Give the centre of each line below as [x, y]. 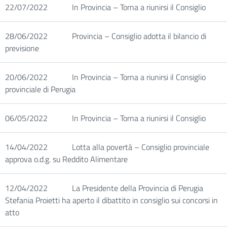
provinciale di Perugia [40, 89]
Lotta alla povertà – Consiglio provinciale [141, 147]
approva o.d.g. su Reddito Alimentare [66, 159]
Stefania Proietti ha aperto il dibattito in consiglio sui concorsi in [111, 200]
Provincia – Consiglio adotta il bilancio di [139, 36]
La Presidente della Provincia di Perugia [138, 188]
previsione [22, 48]
